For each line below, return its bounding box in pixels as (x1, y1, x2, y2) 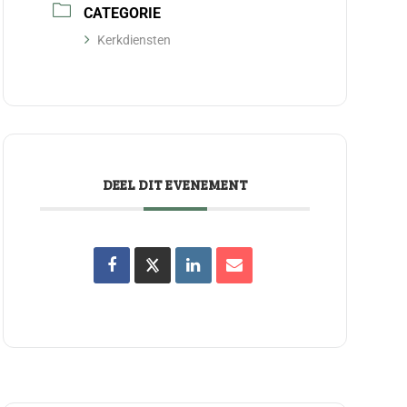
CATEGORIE (84, 4, 162, 22)
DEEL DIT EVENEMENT (102, 174, 248, 194)
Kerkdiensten (97, 32, 172, 47)
